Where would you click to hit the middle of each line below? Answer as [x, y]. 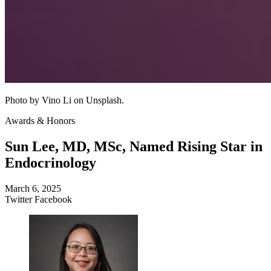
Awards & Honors [40, 120]
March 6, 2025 [33, 188]
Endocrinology [51, 162]
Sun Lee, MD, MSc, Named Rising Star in [134, 146]
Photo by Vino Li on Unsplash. [64, 100]
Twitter [18, 199]
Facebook [53, 199]
